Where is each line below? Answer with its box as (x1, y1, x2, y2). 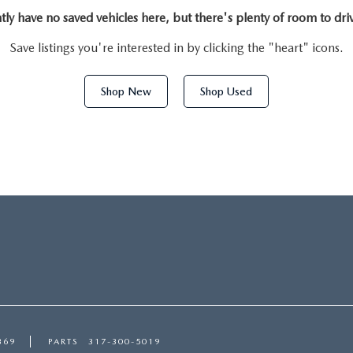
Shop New (101, 85, 151, 98)
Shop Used (200, 85, 252, 98)
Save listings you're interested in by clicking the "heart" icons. (9, 40, 344, 55)
